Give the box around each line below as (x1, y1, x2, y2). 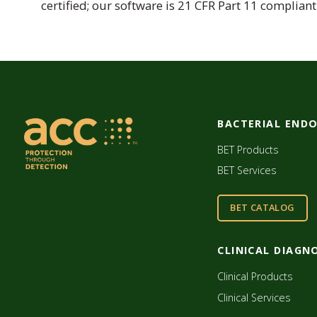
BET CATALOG (230, 201, 295, 214)
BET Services (217, 163, 277, 178)
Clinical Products (217, 270, 294, 284)
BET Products (217, 142, 279, 156)
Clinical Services (217, 290, 292, 304)
